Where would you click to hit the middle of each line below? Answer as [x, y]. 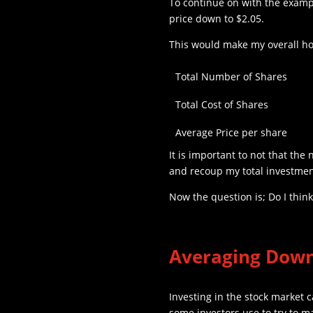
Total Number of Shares [231, 76]
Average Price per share [231, 132]
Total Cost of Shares [221, 104]
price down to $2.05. [216, 18]
